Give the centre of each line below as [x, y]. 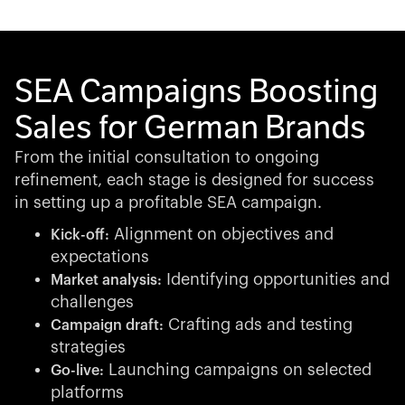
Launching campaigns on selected [238, 370]
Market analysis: [106, 280]
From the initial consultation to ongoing [167, 157]
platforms [87, 392]
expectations [100, 257]
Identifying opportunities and [276, 279]
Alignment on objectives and [221, 234]
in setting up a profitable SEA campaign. [168, 202]
